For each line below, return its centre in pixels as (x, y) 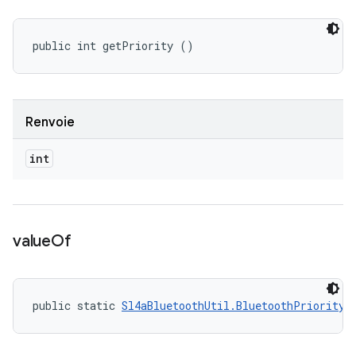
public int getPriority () (113, 46)
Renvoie (50, 122)
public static (77, 306)
